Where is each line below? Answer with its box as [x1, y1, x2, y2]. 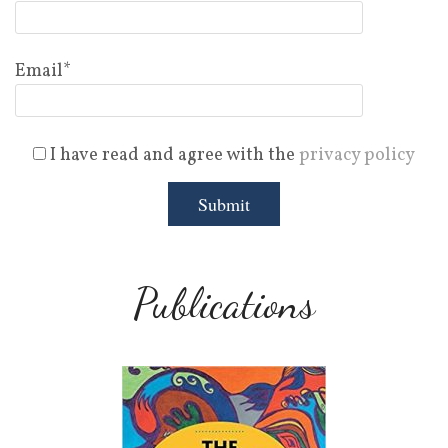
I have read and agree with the [45, 143, 299, 169]
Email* [15, 59, 71, 85]
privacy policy [298, 143, 415, 169]
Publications [133, 278, 315, 330]
